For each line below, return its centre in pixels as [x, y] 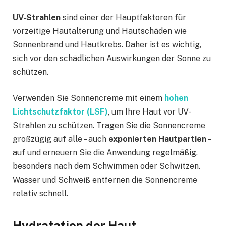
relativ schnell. [41, 193]
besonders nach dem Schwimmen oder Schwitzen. [106, 166]
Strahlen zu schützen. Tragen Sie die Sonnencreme [109, 125]
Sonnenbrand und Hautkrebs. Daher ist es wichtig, [107, 45]
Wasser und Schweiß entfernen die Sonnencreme [105, 180]
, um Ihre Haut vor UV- [150, 111]
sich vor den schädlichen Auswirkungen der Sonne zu [112, 59]
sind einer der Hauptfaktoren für [123, 18]
